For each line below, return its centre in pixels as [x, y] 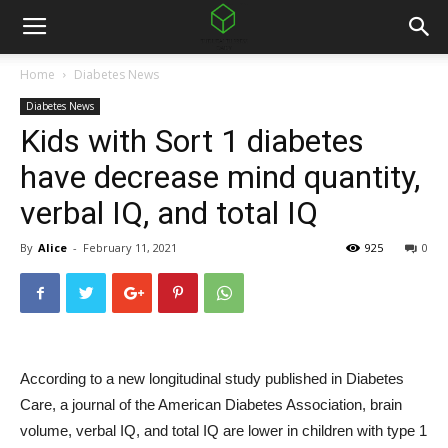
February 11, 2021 [130, 247]
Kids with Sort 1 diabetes [192, 141]
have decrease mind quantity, [220, 177]
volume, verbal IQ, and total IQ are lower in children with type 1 [223, 430]
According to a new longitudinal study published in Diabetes [212, 378]
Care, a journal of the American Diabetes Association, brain [211, 404]
